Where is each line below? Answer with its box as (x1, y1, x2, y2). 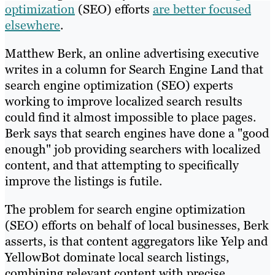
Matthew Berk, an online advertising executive (5, 45, 259, 61)
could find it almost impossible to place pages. (5, 109, 256, 125)
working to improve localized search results (5, 93, 242, 109)
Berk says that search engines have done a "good (5, 125, 269, 141)
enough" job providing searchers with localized (5, 141, 260, 157)
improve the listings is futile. (5, 172, 162, 189)
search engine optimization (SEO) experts (5, 77, 233, 93)
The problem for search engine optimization (5, 201, 246, 217)
